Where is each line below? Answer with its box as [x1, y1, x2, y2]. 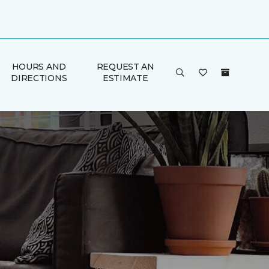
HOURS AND [11, 61, 67, 72]
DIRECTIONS [11, 73, 67, 83]
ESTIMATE [102, 73, 148, 83]
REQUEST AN [96, 61, 154, 72]
